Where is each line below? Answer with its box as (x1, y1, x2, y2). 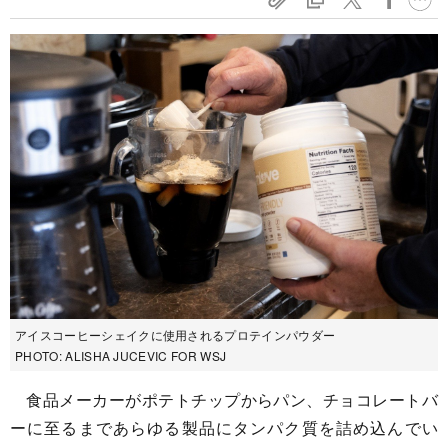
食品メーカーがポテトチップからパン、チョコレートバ (10, 388, 438, 412)
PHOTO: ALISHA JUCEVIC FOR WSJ (15, 347, 227, 365)
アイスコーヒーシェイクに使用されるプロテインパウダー (15, 326, 336, 344)
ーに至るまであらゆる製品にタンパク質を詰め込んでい (10, 416, 438, 440)
